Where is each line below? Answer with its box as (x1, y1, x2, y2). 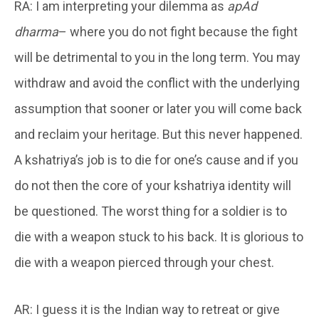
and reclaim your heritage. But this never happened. (14, 126, 303, 142)
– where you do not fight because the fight (58, 23, 298, 39)
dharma (14, 23, 58, 39)
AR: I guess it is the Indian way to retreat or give (14, 301, 280, 317)
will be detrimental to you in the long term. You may (14, 49, 300, 65)
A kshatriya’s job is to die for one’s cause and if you (14, 152, 298, 167)
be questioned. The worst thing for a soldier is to (14, 203, 287, 219)
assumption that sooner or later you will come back (14, 100, 302, 116)
